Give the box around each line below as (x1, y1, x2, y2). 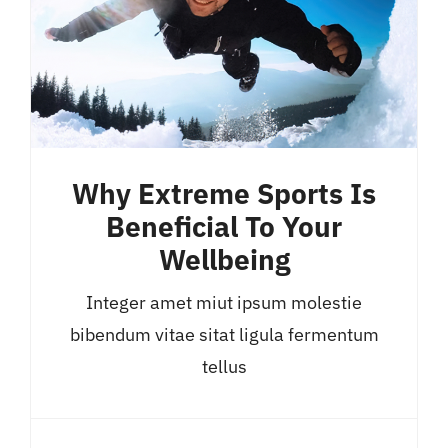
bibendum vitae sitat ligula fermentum (69, 322, 379, 346)
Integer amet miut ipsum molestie (86, 290, 362, 314)
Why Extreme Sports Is (72, 175, 376, 212)
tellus (201, 354, 247, 378)
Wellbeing (158, 241, 290, 278)
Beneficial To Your (106, 208, 342, 245)
